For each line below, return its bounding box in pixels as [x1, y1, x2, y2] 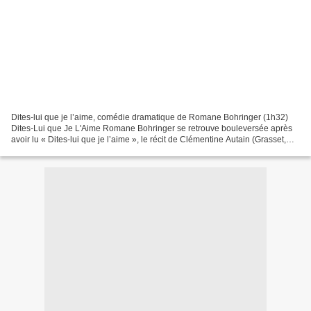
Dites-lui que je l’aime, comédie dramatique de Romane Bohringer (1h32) [11, 112, 288, 122]
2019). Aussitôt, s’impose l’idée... [11, 145, 135, 155]
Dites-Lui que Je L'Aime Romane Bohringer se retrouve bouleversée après [11, 123, 292, 133]
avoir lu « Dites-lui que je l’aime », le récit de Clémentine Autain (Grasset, [11, 134, 286, 144]
